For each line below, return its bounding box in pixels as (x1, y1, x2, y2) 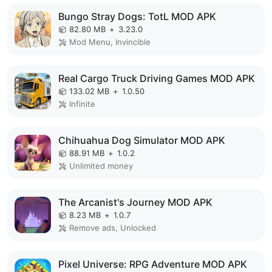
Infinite (69, 98, 95, 109)
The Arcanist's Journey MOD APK (58, 195, 212, 208)
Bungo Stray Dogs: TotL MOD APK (58, 10, 216, 22)
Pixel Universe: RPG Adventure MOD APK (58, 257, 247, 270)
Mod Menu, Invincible (69, 36, 151, 47)
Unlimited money (69, 160, 133, 171)
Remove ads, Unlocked (69, 222, 156, 233)
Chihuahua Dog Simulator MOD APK (58, 134, 225, 146)
